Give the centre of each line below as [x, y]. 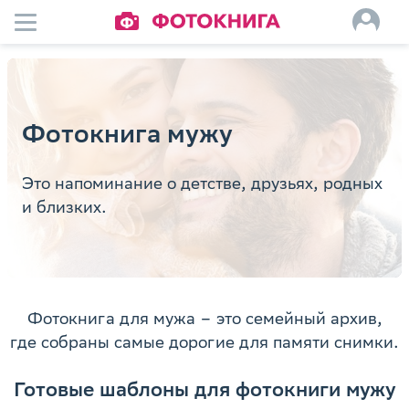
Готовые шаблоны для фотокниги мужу [204, 389]
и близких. [64, 207]
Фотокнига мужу [127, 133]
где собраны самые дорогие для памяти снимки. [204, 342]
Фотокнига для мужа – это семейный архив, [204, 318]
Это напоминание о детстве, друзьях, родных [202, 183]
